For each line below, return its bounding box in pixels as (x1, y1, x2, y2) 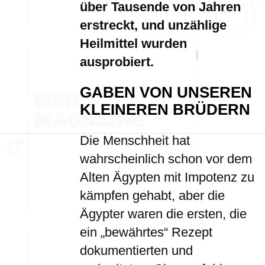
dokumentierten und (80, 243, 193, 258)
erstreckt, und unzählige (80, 18, 227, 33)
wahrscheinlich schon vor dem (80, 151, 252, 166)
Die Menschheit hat (80, 133, 190, 148)
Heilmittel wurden (80, 36, 187, 51)
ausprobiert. (80, 54, 154, 69)
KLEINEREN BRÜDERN (80, 101, 250, 118)
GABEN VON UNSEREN (80, 84, 252, 101)
